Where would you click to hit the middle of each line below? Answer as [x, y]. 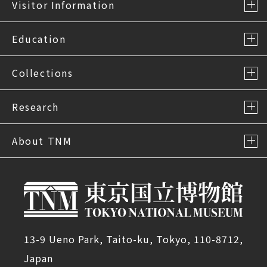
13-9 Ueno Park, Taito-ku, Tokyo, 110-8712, [133, 239]
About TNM [42, 140]
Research [35, 106]
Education [39, 38]
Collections [43, 72]
